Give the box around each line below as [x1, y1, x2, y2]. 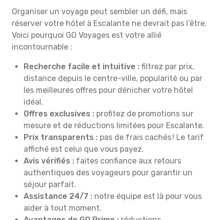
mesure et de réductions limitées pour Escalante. [24, 121, 204, 130]
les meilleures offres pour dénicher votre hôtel [24, 85, 193, 95]
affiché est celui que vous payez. [24, 144, 144, 154]
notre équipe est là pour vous [92, 192, 202, 201]
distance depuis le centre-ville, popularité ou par [24, 74, 202, 83]
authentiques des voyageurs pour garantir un [24, 168, 192, 177]
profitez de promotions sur [96, 109, 193, 118]
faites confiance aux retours [76, 156, 181, 165]
